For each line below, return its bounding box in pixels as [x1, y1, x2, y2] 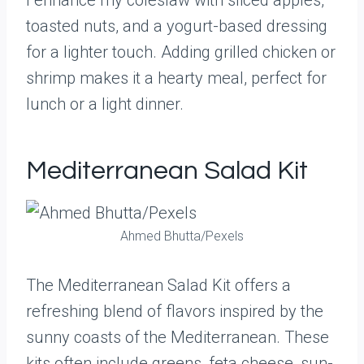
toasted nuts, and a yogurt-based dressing [26, 16, 327, 36]
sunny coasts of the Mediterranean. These [26, 327, 329, 347]
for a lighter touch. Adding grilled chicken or [26, 42, 336, 62]
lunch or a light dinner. [26, 94, 184, 114]
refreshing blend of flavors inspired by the [26, 301, 323, 321]
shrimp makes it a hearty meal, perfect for [26, 68, 327, 88]
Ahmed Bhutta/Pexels [120, 228, 244, 244]
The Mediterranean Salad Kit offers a [26, 275, 291, 295]
